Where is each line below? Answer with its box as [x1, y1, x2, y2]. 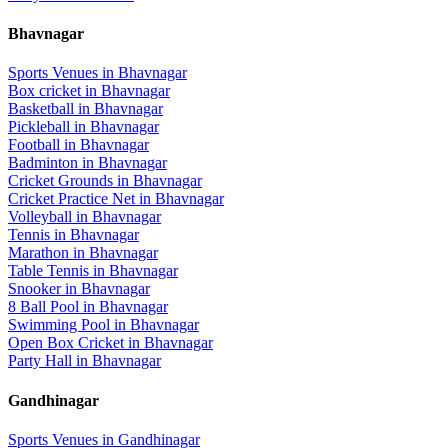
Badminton [8, 154, 78, 172]
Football [8, 136, 60, 154]
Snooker [8, 280, 61, 298]
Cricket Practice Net [8, 190, 135, 208]
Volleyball [8, 208, 72, 226]
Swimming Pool [8, 316, 110, 334]
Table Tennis [8, 262, 89, 280]
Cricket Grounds [8, 172, 113, 190]
